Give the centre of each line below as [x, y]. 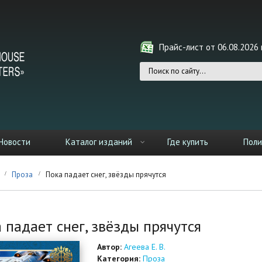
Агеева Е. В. [144, 247]
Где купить [187, 142]
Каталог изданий [99, 142]
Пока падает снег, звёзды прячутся [106, 175]
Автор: [110, 247]
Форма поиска [184, 82]
